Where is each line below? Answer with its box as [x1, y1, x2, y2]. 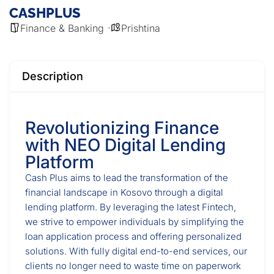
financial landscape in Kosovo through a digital [25, 187, 223, 198]
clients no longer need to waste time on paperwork [25, 260, 241, 272]
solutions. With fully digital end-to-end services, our [25, 245, 247, 257]
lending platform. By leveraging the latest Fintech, [25, 201, 236, 213]
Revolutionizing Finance [25, 117, 219, 138]
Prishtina [121, 22, 160, 34]
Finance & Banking [20, 22, 104, 34]
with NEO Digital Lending [25, 135, 226, 155]
